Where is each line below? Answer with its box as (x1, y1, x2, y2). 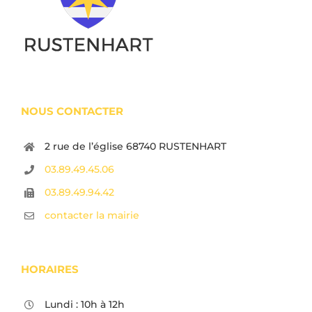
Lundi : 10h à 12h (44, 297, 125, 311)
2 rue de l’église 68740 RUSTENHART (44, 140, 226, 153)
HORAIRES (21, 262, 79, 276)
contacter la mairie (44, 208, 139, 221)
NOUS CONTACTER (21, 104, 123, 118)
